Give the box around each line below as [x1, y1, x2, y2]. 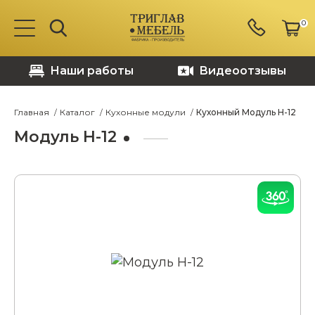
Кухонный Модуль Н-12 [196, 107, 296, 117]
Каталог [60, 107, 95, 117]
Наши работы [50, 64, 134, 77]
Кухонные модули [105, 107, 186, 117]
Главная [14, 107, 49, 117]
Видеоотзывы [198, 64, 286, 77]
